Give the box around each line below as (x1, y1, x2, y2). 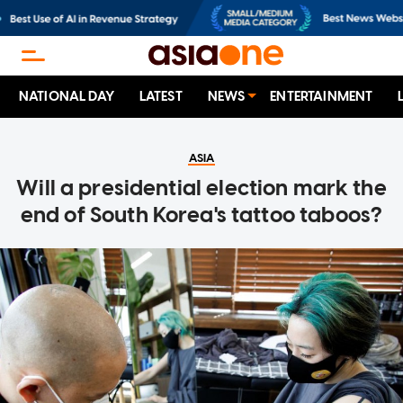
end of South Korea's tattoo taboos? (20, 201, 383, 228)
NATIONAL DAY (19, 88, 114, 105)
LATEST (139, 88, 183, 105)
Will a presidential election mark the (16, 175, 387, 201)
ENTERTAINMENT (270, 88, 373, 105)
